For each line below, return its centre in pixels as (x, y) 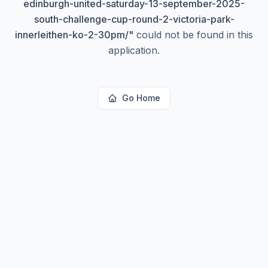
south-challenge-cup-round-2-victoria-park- (134, 19)
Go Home (141, 98)
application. (134, 50)
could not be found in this (193, 35)
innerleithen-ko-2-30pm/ (72, 35)
